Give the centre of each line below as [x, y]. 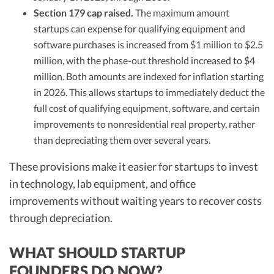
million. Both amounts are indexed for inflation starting [149, 76]
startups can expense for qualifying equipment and [139, 28]
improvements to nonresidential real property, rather [144, 124]
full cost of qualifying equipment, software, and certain [147, 108]
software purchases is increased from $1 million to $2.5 [148, 44]
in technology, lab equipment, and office [102, 183]
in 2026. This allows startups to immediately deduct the [149, 92]
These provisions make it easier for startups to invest [134, 166]
